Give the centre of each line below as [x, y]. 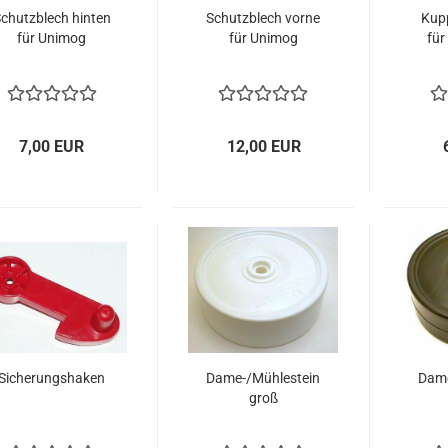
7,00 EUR [52, 146]
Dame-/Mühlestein [263, 378]
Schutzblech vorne [263, 18]
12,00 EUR [263, 146]
